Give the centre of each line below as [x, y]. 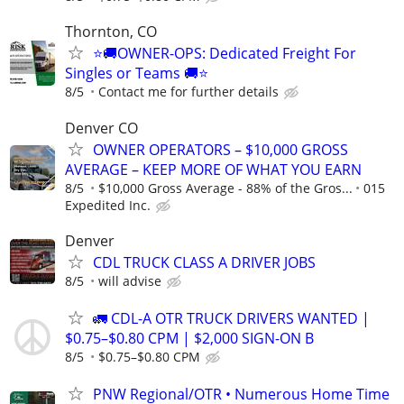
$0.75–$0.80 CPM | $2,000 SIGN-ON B [189, 338]
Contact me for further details [188, 92]
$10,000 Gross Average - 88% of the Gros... [225, 188]
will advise [130, 280]
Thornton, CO [111, 32]
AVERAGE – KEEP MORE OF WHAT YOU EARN [213, 169]
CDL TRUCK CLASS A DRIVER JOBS [204, 262]
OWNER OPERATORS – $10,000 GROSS [220, 149]
